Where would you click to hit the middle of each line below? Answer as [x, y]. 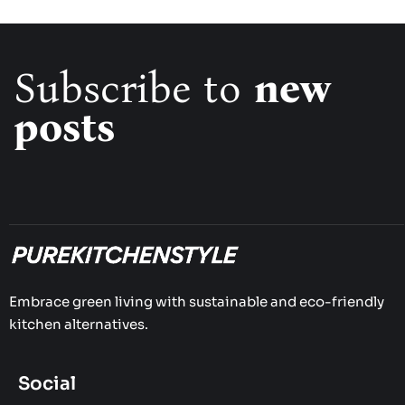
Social [47, 384]
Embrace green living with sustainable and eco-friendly [197, 301]
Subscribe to [134, 89]
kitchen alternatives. [79, 324]
